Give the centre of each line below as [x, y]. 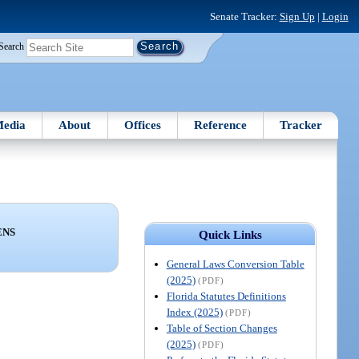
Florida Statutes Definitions [226, 296]
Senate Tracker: [244, 16]
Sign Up [297, 16]
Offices [142, 125]
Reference [221, 125]
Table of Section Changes [222, 328]
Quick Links [230, 234]
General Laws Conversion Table [235, 264]
